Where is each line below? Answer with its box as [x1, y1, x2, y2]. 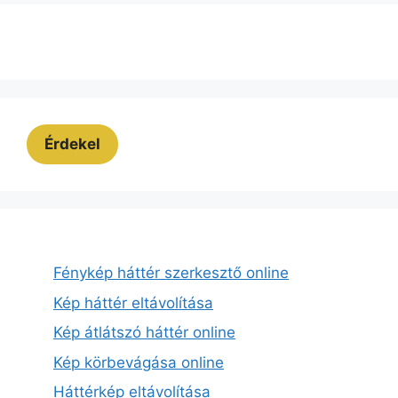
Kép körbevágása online [53, 353, 224, 371]
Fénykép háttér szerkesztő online [53, 264, 289, 282]
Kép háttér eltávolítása [53, 293, 213, 312]
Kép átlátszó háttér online [53, 323, 235, 341]
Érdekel [44, 135, 100, 153]
